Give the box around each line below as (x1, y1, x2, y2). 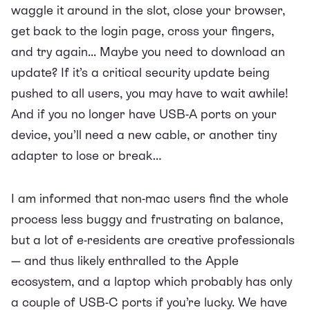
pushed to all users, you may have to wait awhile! (11, 85, 288, 100)
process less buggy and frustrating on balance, (11, 211, 283, 226)
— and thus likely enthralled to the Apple (11, 253, 239, 268)
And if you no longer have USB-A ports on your (11, 106, 277, 121)
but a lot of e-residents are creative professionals (11, 232, 295, 247)
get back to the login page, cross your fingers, (11, 23, 274, 38)
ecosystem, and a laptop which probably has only (11, 273, 292, 289)
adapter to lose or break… (11, 147, 165, 163)
